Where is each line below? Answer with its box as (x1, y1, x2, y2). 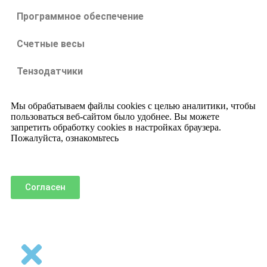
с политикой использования (121, 132, 235, 143)
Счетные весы (17, 38, 85, 49)
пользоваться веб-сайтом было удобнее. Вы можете (11, 111, 219, 122)
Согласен (25, 181, 66, 193)
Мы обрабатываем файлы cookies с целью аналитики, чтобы (11, 100, 256, 111)
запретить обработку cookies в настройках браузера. (11, 122, 221, 132)
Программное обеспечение (17, 10, 144, 22)
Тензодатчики (17, 65, 83, 77)
